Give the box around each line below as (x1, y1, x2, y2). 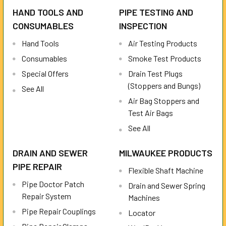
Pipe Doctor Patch (22, 179, 84, 189)
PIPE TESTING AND (119, 7, 193, 18)
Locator (128, 208, 155, 218)
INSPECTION (119, 20, 167, 32)
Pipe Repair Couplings (22, 206, 96, 216)
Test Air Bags (128, 108, 173, 118)
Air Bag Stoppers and (128, 96, 199, 106)
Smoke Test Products (128, 53, 201, 64)
